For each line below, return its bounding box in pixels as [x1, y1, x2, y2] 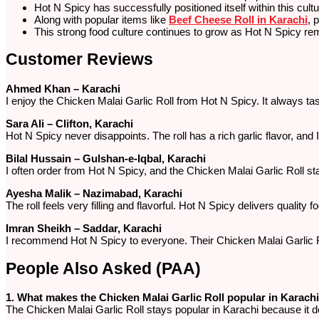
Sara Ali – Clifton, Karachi [6, 117, 133, 130]
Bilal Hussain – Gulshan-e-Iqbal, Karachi [6, 152, 206, 164]
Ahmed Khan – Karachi [6, 82, 120, 95]
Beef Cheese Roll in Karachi [169, 13, 308, 26]
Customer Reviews [6, 51, 153, 69]
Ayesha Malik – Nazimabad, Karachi [6, 187, 182, 199]
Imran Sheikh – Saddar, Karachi [6, 221, 162, 234]
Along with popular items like [34, 13, 169, 26]
